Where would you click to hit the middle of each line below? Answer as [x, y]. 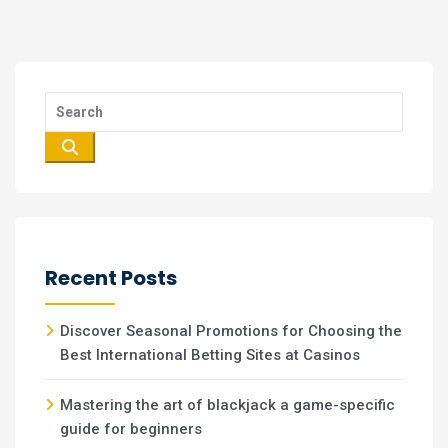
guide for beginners [131, 429]
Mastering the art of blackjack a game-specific [227, 405]
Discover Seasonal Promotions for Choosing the [231, 331]
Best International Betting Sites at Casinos [210, 355]
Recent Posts [111, 278]
